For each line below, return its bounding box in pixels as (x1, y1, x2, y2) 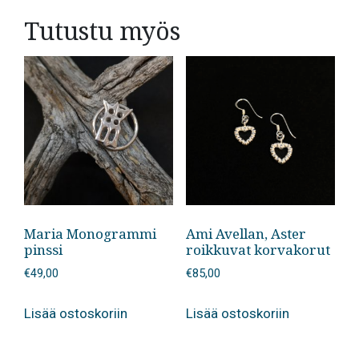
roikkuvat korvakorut (185, 240, 330, 259)
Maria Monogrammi (24, 224, 156, 243)
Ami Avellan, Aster (185, 224, 306, 243)
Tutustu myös (24, 14, 180, 47)
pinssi (24, 240, 63, 259)
